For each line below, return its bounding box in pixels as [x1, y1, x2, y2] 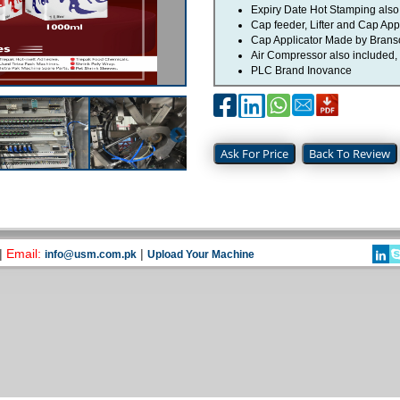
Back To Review [308, 146, 390, 162]
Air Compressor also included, [250, 49, 397, 62]
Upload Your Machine [147, 248, 255, 262]
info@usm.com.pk [45, 248, 137, 262]
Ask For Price [220, 146, 288, 162]
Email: [6, 246, 46, 262]
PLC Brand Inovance [250, 64, 352, 78]
